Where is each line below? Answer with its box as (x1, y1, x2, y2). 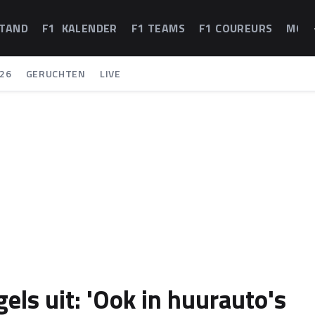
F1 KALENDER (42, 20, 117, 37)
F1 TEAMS (131, 20, 186, 37)
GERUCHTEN (25, 66, 86, 81)
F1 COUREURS (199, 20, 273, 37)
